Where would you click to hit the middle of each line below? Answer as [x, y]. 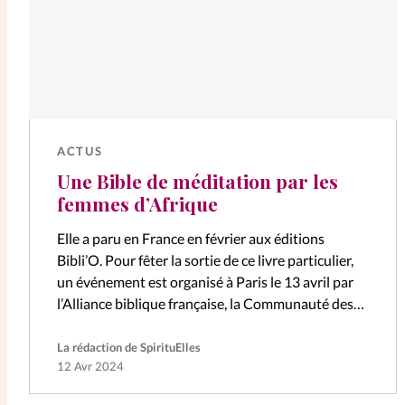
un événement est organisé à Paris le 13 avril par [206, 281]
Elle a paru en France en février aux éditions [191, 238]
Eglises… [84, 325]
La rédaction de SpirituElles [129, 348]
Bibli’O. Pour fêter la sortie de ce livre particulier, [206, 259]
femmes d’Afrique [138, 203]
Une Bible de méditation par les [198, 180]
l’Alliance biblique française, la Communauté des [206, 303]
